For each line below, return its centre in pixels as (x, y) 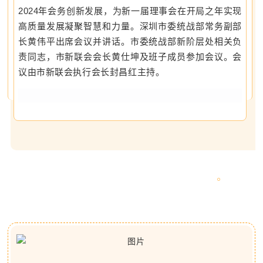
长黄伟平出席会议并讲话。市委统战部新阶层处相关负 (130, 41)
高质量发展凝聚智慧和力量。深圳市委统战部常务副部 (130, 26)
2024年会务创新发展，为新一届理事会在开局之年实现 (130, 11)
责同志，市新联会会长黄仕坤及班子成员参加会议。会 (130, 57)
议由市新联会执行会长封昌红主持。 (92, 72)
